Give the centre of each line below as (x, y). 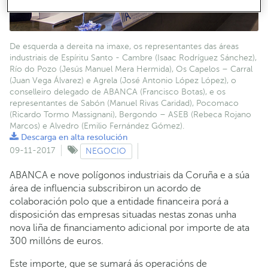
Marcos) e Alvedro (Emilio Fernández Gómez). (97, 126)
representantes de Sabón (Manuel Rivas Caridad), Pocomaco (124, 103)
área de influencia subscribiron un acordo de (105, 188)
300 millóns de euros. (57, 241)
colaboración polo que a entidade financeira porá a (119, 202)
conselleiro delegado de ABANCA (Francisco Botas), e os (118, 92)
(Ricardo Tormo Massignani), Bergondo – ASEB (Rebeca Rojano (130, 114)
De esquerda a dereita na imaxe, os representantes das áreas (124, 46)
